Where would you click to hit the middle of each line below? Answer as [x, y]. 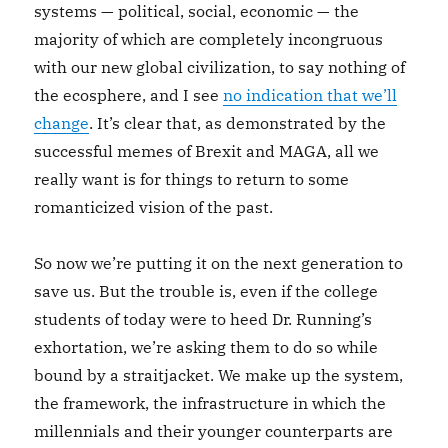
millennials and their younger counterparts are [214, 431]
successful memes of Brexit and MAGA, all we [207, 151]
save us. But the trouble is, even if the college [206, 291]
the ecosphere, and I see [129, 95]
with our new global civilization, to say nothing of [220, 67]
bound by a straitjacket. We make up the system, [219, 375]
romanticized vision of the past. [154, 207]
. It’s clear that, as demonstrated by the [238, 123]
